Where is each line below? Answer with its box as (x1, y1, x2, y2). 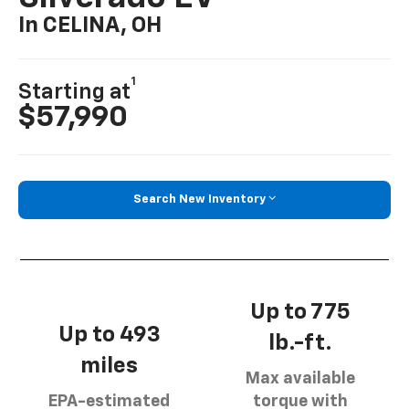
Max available (245, 370, 355, 387)
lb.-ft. (267, 331, 332, 354)
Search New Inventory (133, 194, 266, 206)
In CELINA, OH (18, 15, 163, 37)
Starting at (18, 81, 131, 104)
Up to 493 (58, 323, 161, 346)
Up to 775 (249, 300, 351, 323)
